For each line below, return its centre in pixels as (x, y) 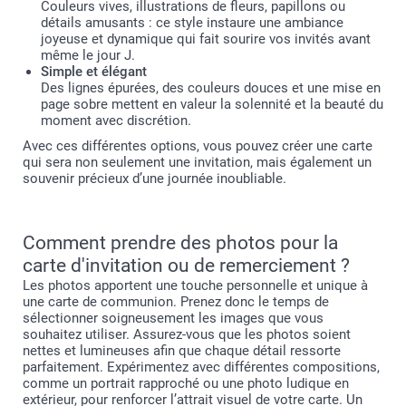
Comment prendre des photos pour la (180, 242)
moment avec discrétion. (116, 120)
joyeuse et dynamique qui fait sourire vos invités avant (206, 39)
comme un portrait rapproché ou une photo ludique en (186, 383)
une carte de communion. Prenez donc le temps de (176, 301)
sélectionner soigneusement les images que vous (173, 318)
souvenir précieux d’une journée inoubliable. (155, 178)
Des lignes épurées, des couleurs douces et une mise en (211, 87)
